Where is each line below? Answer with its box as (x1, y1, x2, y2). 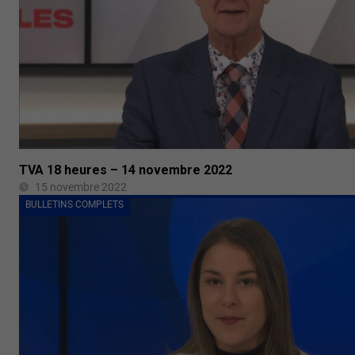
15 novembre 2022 (35, 181, 127, 194)
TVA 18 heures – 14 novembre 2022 (19, 162, 232, 178)
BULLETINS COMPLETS (25, 199, 124, 211)
